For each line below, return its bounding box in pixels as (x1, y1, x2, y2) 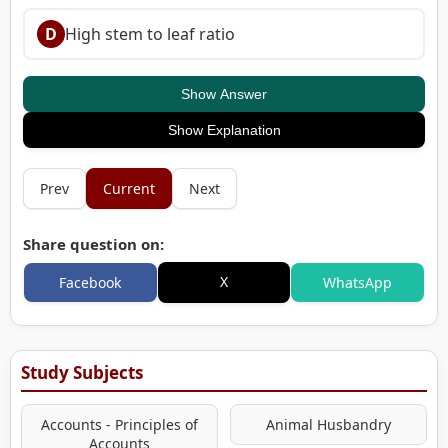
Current (103, 178, 155, 198)
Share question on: (23, 233, 164, 254)
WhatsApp (323, 272, 393, 292)
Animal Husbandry (266, 414, 391, 434)
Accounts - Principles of (41, 414, 198, 434)
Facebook (59, 272, 122, 292)
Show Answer (181, 85, 267, 102)
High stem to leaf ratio (65, 22, 235, 45)
